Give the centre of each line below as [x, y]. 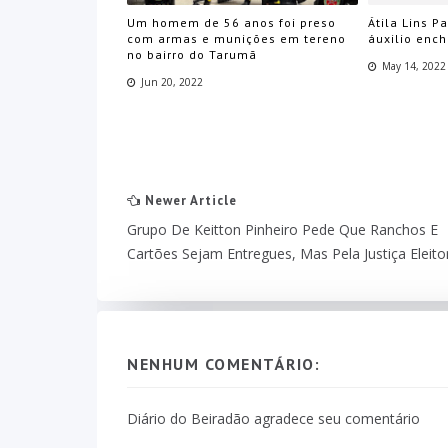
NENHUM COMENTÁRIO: [223, 363]
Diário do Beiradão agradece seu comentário [273, 418]
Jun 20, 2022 [172, 82]
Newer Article [189, 200]
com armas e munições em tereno [236, 39]
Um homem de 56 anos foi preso [231, 23]
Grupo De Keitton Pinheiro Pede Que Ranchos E [282, 229]
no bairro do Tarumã [192, 55]
